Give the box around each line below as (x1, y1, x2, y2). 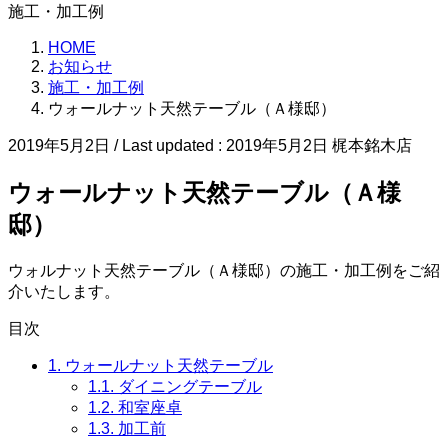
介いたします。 (8, 282, 120, 300)
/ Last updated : (114, 136, 226, 154)
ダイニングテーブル (114, 377, 262, 395)
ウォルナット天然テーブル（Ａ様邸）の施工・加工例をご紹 (8, 261, 440, 279)
